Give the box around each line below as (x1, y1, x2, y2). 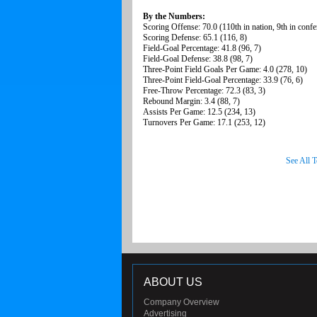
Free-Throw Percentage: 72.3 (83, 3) (143, 86, 265, 96)
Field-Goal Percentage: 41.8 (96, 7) (143, 43, 261, 54)
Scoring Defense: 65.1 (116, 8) (143, 33, 247, 43)
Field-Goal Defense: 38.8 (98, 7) (143, 54, 253, 64)
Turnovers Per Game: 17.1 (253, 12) (143, 117, 265, 128)
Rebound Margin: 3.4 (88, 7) (143, 96, 240, 107)
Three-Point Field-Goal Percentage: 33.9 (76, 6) (143, 75, 303, 86)
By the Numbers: (143, 11, 205, 22)
